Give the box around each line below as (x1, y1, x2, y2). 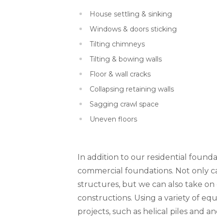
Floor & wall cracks (89, 69, 151, 78)
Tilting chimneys (89, 39, 145, 48)
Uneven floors (89, 114, 137, 124)
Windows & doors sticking (89, 24, 177, 33)
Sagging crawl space (89, 99, 159, 108)
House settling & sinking (89, 9, 172, 18)
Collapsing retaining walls (89, 84, 174, 93)
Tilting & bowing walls (89, 54, 162, 63)
